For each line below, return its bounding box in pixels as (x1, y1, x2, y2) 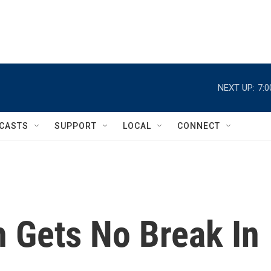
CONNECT (177, 121, 220, 131)
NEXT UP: (218, 82, 255, 93)
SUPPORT (54, 121, 97, 131)
